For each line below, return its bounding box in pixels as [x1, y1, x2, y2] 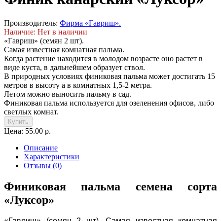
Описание [24, 143, 58, 152]
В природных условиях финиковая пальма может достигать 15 [4, 72, 215, 80]
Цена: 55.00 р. [4, 126, 51, 135]
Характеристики [24, 152, 79, 161]
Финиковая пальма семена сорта [4, 180, 217, 193]
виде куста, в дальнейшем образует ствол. [4, 63, 145, 72]
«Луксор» [4, 193, 54, 206]
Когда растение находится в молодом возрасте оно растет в [4, 54, 203, 63]
